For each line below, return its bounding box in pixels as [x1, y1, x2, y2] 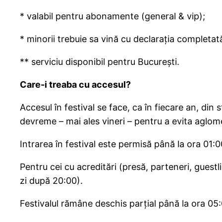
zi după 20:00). [20, 175, 83, 186]
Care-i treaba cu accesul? [20, 79, 131, 90]
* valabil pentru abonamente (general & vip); [20, 11, 205, 22]
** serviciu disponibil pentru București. [20, 56, 179, 67]
